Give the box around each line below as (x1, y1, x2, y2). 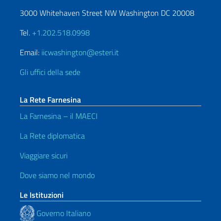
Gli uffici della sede (20, 66, 80, 78)
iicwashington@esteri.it (41, 46, 119, 59)
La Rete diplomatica (20, 130, 85, 142)
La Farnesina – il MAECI (20, 110, 98, 122)
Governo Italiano (35, 207, 91, 219)
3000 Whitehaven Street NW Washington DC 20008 (20, 7, 194, 19)
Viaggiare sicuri (20, 149, 68, 162)
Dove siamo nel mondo (20, 169, 95, 182)
